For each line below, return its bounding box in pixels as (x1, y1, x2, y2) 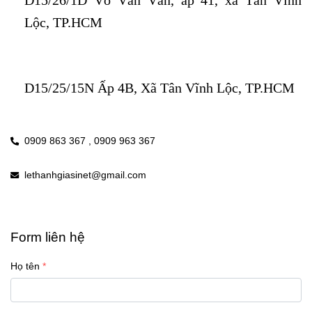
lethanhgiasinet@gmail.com (24, 169, 146, 180)
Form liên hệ (10, 228, 85, 244)
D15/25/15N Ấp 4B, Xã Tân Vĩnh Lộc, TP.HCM (24, 79, 295, 95)
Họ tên (10, 260, 40, 272)
